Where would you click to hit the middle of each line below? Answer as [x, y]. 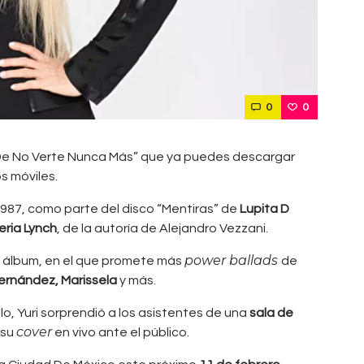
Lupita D [264, 209]
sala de [271, 313]
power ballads [233, 261]
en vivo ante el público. [121, 333]
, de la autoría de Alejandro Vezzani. [162, 229]
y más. [136, 281]
